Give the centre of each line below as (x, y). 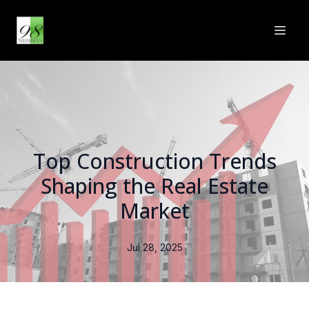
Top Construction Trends (154, 161)
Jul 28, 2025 (154, 247)
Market (154, 211)
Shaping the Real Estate (154, 186)
